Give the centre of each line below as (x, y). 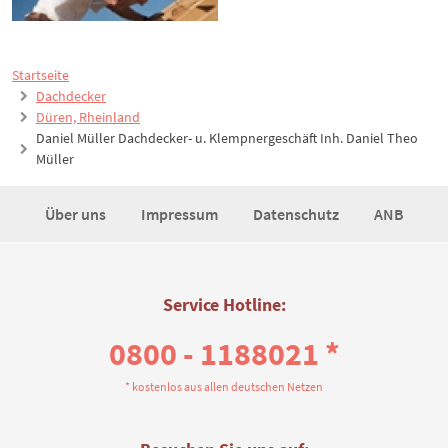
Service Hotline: (224, 305)
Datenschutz (297, 214)
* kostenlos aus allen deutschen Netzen (224, 387)
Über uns (76, 214)
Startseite (40, 75)
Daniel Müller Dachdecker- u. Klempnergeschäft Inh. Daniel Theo (227, 138)
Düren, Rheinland (88, 117)
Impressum (180, 214)
